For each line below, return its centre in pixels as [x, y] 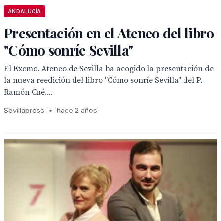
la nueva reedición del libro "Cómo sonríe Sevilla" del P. [103, 80]
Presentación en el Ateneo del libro [109, 33]
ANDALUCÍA [25, 11]
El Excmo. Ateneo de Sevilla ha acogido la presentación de [109, 69]
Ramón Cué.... [28, 92]
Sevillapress [24, 110]
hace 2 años [77, 110]
